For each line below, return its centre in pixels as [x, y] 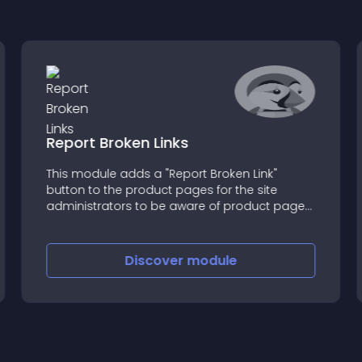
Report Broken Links [118, 142]
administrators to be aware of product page [176, 206]
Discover [156, 261]
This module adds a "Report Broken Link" [162, 173]
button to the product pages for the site [162, 189]
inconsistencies [91, 222]
